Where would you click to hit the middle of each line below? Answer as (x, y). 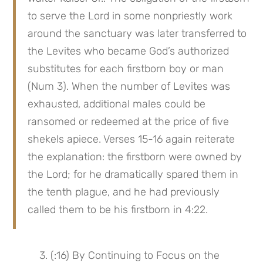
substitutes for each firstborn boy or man (126, 69)
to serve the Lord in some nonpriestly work (130, 16)
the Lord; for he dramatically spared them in (133, 175)
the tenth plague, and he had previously (124, 192)
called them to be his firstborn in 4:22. (118, 210)
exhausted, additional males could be (117, 104)
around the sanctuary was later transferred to (137, 34)
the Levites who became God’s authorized (129, 51)
